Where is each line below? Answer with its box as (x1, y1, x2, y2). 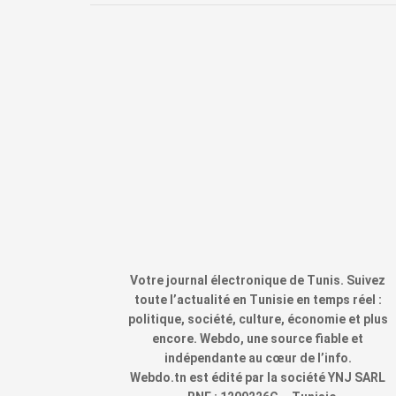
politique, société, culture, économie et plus (127, 312, 388, 327)
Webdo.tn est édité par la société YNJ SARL (130, 370, 385, 385)
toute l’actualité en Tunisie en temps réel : (133, 293, 382, 308)
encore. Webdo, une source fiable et (152, 331, 363, 346)
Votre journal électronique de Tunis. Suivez (130, 273, 385, 288)
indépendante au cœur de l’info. (164, 351, 352, 366)
